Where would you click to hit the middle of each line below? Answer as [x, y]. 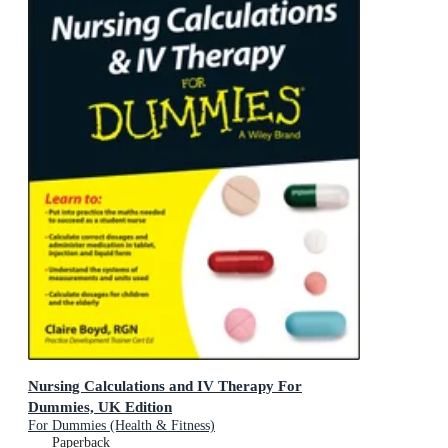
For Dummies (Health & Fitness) [121, 426]
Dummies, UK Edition [100, 407]
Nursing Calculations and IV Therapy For [165, 386]
